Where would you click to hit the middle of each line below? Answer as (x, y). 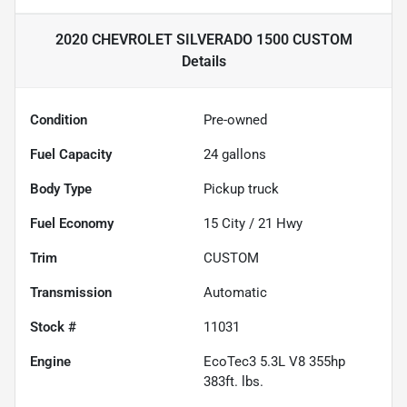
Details (203, 62)
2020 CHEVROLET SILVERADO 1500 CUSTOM (203, 40)
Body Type (61, 189)
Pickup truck (241, 189)
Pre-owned (235, 120)
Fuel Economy (72, 224)
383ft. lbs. (233, 382)
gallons (242, 155)
